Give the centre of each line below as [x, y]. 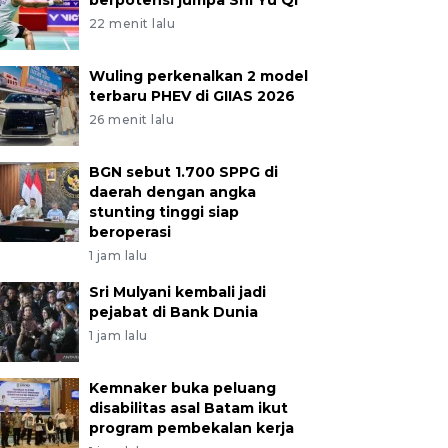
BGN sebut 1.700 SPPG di [183, 172]
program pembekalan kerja [191, 428]
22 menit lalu [132, 23]
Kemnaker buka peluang [182, 388]
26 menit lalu [131, 119]
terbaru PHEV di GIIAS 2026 [191, 96]
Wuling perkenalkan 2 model [198, 76]
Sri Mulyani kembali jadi [177, 292]
